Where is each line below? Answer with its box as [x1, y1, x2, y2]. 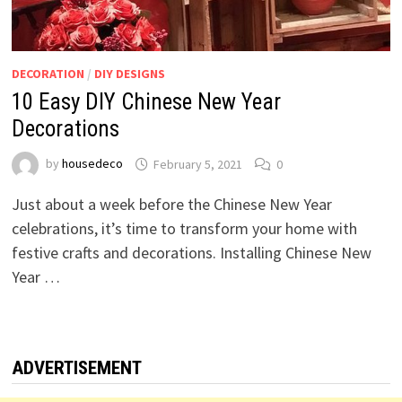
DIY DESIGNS [93, 66, 165, 83]
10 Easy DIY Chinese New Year [11, 89, 281, 116]
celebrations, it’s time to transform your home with [11, 218, 357, 240]
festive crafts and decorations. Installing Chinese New [11, 242, 371, 264]
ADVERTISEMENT [11, 357, 142, 380]
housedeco [61, 155, 123, 172]
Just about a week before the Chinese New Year [11, 194, 332, 215]
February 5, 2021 [153, 155, 242, 172]
